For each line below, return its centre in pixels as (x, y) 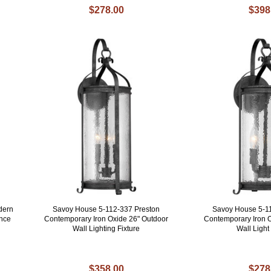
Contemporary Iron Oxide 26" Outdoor (106, 219)
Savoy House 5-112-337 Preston (106, 210)
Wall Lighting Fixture (106, 229)
